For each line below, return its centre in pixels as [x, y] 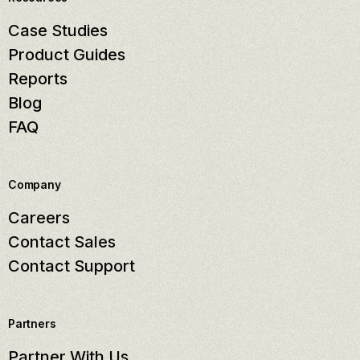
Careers [39, 218]
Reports [38, 79]
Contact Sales [62, 242]
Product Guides [67, 55]
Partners [32, 324]
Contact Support [72, 266]
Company [35, 185]
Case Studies [58, 31]
